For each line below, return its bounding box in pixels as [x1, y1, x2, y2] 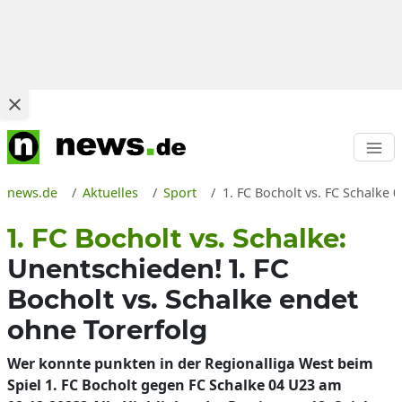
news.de [7, 184, 57, 201]
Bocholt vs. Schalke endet [7, 284, 359, 315]
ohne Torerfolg [7, 314, 207, 345]
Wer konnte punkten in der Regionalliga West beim [7, 354, 373, 373]
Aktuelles [83, 184, 139, 201]
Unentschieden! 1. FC [7, 253, 289, 284]
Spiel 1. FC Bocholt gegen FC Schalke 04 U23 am [7, 375, 342, 395]
